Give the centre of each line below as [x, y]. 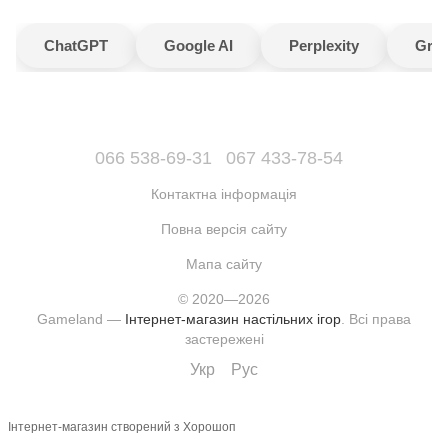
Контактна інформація [224, 193]
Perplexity [324, 45]
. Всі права [376, 318]
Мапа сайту [224, 263]
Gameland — [81, 318]
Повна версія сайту [224, 228]
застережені [224, 338]
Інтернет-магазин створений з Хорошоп [122, 427]
